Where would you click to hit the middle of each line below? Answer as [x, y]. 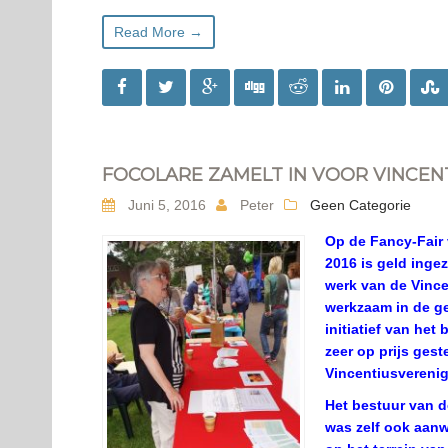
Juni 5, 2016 [165, 205]
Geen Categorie [360, 205]
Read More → [158, 32]
